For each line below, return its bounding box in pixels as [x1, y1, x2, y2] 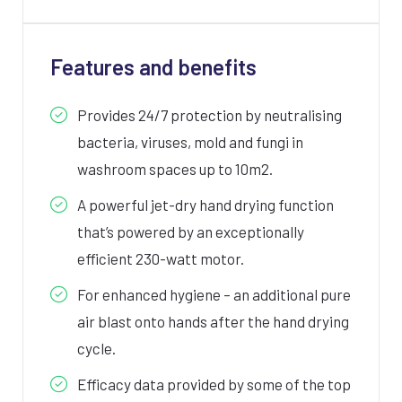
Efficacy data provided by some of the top [77, 374, 351, 393]
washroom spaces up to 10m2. [77, 159, 273, 178]
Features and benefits [50, 53, 257, 80]
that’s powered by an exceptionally [77, 222, 304, 240]
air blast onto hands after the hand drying [77, 311, 349, 330]
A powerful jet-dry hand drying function [77, 195, 334, 214]
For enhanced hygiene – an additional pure [77, 284, 351, 303]
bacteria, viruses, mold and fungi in [77, 132, 303, 151]
